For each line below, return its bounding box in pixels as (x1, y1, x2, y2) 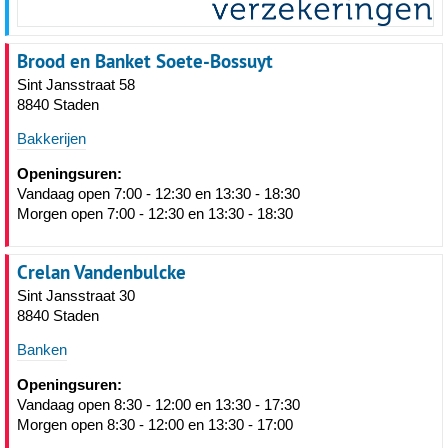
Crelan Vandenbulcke (17, 259, 186, 286)
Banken (17, 341, 67, 359)
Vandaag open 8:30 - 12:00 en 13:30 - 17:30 (17, 396, 300, 414)
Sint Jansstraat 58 (17, 76, 135, 94)
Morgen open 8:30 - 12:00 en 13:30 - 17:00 (17, 416, 293, 434)
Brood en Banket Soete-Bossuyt (17, 48, 273, 75)
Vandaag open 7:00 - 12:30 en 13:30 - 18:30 (17, 185, 300, 203)
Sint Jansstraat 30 (17, 287, 135, 305)
